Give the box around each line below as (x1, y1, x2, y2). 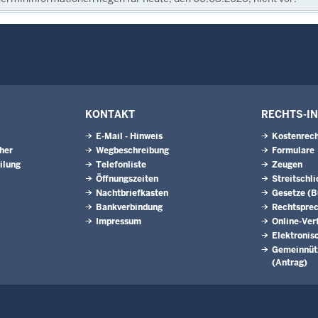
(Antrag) (272, 257, 307, 268)
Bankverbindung (96, 202, 163, 213)
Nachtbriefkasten (96, 187, 168, 199)
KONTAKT (85, 108, 135, 121)
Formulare (272, 145, 314, 156)
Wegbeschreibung (96, 145, 169, 156)
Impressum (96, 216, 141, 227)
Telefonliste (96, 159, 146, 170)
